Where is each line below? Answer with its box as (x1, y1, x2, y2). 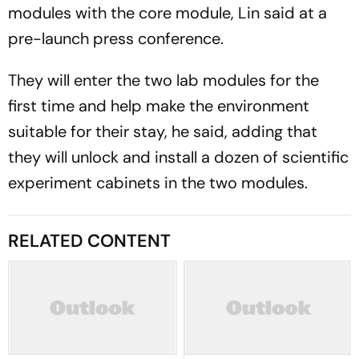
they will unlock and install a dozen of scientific (8, 147, 349, 167)
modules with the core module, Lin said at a (8, 2, 327, 23)
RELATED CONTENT (8, 229, 171, 252)
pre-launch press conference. (8, 28, 224, 49)
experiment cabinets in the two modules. (8, 172, 308, 193)
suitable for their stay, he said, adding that (8, 121, 317, 142)
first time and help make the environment (8, 95, 309, 116)
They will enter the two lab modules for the (8, 70, 319, 91)
